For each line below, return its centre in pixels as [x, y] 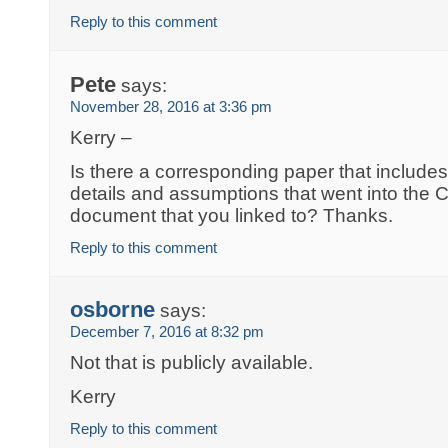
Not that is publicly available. [192, 362]
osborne [113, 309]
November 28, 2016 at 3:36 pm [171, 106]
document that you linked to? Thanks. [232, 215]
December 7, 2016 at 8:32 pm [167, 331]
